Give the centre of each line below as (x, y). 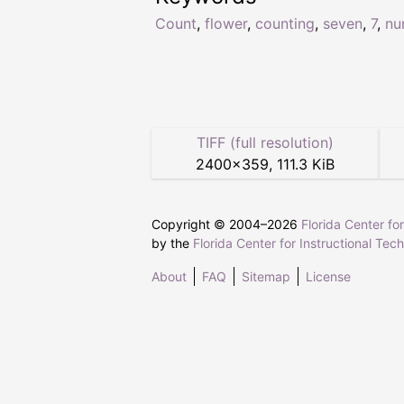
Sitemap (266, 277)
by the (172, 243)
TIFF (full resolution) (265, 143)
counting (285, 24)
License (328, 277)
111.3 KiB (306, 165)
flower (226, 24)
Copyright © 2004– (209, 225)
